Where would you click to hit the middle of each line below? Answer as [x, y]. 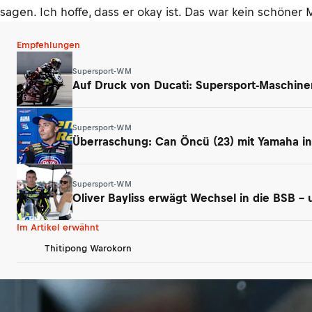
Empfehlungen [48, 45]
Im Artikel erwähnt [58, 227]
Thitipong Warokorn [88, 248]
